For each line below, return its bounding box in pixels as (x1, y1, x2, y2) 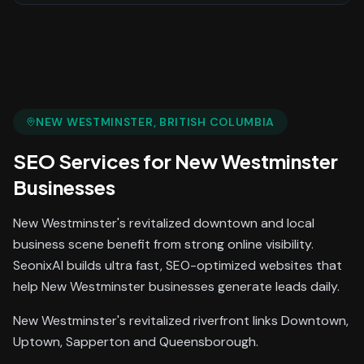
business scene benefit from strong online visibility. (13, 236, 314, 253)
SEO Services (13, 149, 140, 173)
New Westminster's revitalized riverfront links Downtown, (13, 312, 349, 329)
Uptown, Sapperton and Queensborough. (13, 333, 258, 350)
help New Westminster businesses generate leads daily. (13, 278, 340, 295)
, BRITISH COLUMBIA (153, 115, 275, 129)
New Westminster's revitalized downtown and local (13, 214, 314, 232)
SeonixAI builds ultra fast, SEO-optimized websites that (13, 257, 342, 274)
